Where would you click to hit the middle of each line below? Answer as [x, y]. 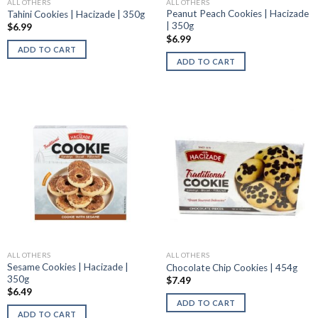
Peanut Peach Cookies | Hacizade [237, 14]
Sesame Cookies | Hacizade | [67, 267]
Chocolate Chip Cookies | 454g [231, 267]
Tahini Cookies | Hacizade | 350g [76, 14]
